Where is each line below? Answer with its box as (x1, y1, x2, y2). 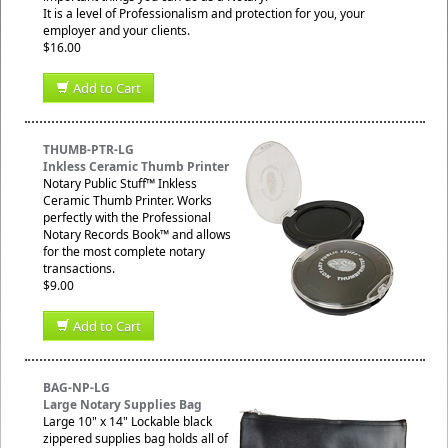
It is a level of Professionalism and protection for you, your (43, 5, 365, 22)
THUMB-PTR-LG (43, 141, 134, 158)
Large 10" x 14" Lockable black (43, 413, 212, 430)
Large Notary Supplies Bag (43, 396, 202, 413)
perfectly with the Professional (43, 209, 211, 226)
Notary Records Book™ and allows (43, 226, 231, 243)
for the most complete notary (43, 243, 205, 260)
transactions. (43, 260, 115, 277)
